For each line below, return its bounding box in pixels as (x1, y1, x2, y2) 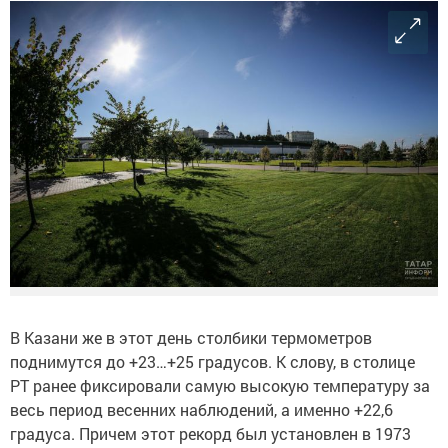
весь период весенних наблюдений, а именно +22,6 (10, 398, 393, 420)
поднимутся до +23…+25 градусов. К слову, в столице (10, 350, 415, 372)
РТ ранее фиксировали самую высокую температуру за (10, 374, 430, 396)
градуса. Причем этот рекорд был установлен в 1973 (10, 422, 411, 444)
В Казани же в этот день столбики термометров (10, 326, 372, 348)
